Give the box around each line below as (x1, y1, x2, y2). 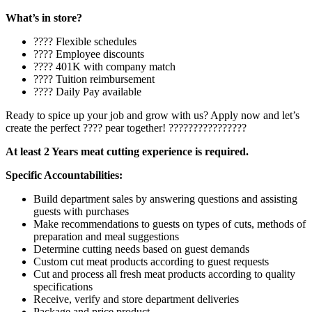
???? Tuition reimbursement (33, 73, 155, 86)
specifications (33, 281, 93, 293)
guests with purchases (33, 205, 129, 218)
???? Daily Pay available (33, 86, 141, 98)
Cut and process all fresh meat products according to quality (33, 268, 295, 281)
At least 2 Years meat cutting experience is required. (6, 146, 249, 158)
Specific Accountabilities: (6, 169, 123, 182)
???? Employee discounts (33, 48, 144, 61)
